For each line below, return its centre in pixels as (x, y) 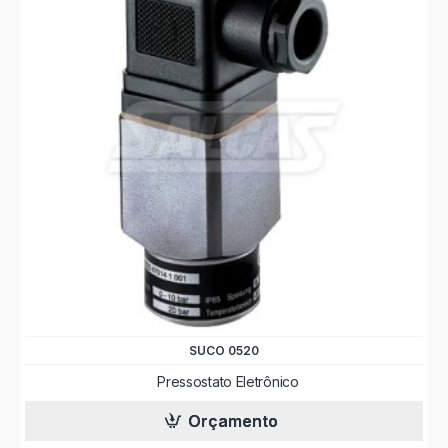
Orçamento (233, 420)
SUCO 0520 (223, 350)
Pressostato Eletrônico (228, 381)
